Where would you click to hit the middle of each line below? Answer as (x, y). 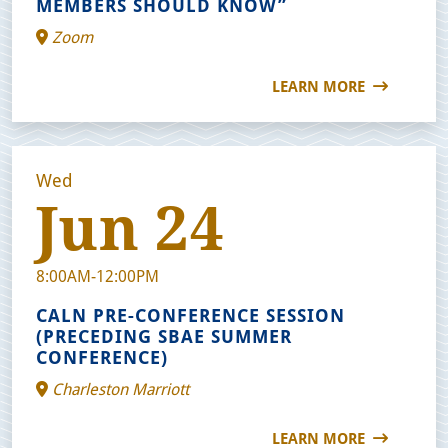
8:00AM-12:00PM (97, 275)
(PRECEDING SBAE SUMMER (164, 335)
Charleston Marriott (118, 388)
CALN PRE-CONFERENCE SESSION (190, 314)
